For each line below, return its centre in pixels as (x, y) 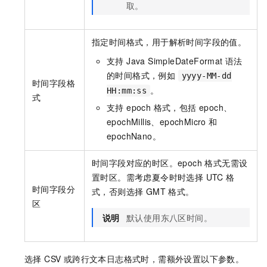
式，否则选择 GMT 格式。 (143, 192)
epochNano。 (134, 136)
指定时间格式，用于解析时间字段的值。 (169, 42)
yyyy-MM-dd (207, 76)
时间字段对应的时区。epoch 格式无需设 (170, 163)
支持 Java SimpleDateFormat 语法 (175, 61)
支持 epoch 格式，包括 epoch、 (170, 108)
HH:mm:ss (127, 91)
